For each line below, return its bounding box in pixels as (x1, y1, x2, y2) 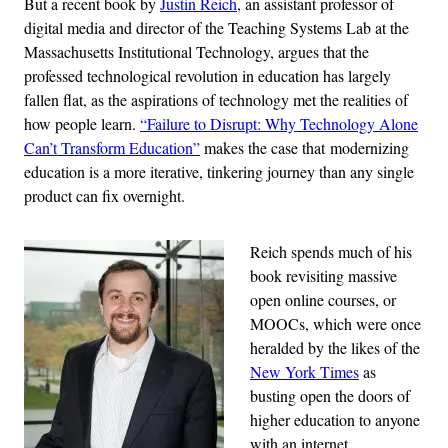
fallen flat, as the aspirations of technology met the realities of (24, 89, 408, 111)
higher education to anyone (250, 409, 420, 431)
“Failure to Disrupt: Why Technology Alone (140, 113, 418, 135)
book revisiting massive (250, 265, 397, 287)
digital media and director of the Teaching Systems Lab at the (24, 17, 409, 39)
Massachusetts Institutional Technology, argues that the (24, 41, 369, 63)
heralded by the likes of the (250, 337, 420, 359)
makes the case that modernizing (200, 137, 409, 159)
